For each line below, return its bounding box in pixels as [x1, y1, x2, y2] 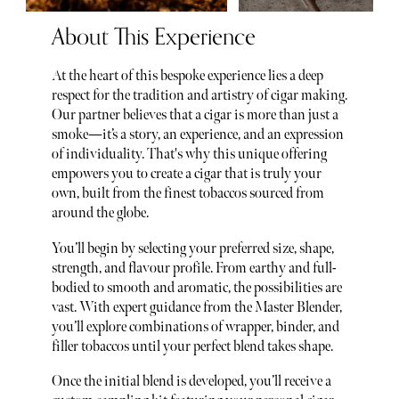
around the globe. [51, 205, 149, 223]
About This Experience [51, 18, 256, 56]
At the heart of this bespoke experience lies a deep [51, 68, 323, 85]
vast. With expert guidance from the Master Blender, [51, 298, 342, 316]
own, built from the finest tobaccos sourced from [51, 185, 324, 203]
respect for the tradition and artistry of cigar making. [51, 87, 347, 105]
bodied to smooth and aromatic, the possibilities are [51, 279, 342, 297]
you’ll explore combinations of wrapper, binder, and [51, 318, 339, 336]
